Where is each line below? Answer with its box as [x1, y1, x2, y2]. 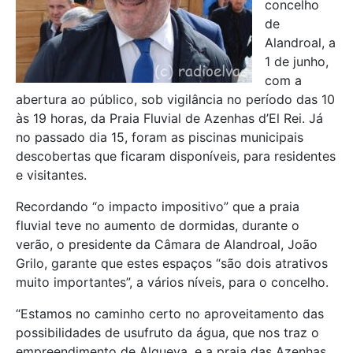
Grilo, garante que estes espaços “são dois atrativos [16, 255, 328, 272]
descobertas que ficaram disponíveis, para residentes [16, 148, 336, 165]
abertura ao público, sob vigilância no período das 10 [16, 91, 335, 108]
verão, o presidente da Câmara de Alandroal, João [16, 236, 318, 253]
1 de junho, [265, 54, 329, 70]
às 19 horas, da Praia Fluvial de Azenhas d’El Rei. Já [16, 110, 323, 127]
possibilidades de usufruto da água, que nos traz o [16, 325, 319, 341]
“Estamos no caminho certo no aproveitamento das [16, 306, 324, 322]
